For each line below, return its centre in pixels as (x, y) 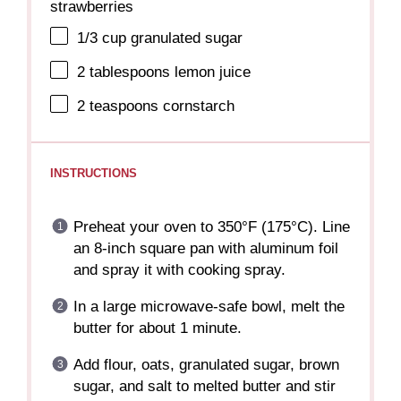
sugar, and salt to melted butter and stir (204, 387)
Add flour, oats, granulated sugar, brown (206, 365)
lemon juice (211, 73)
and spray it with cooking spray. (179, 270)
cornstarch (197, 106)
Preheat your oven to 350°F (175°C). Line (211, 227)
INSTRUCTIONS (94, 173)
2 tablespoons (124, 73)
